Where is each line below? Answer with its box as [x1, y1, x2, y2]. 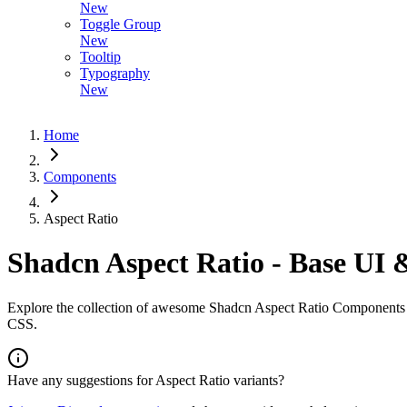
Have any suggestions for [7, 372, 155, 388]
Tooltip [80, 49, 121, 65]
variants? [230, 372, 284, 388]
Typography [80, 65, 150, 81]
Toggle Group [80, 16, 161, 32]
